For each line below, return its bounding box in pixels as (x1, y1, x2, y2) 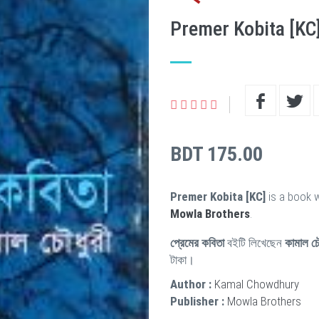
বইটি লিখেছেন (224, 236, 285, 250)
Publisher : (170, 294, 224, 308)
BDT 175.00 (170, 142, 263, 166)
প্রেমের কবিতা (170, 236, 224, 250)
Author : (170, 277, 211, 291)
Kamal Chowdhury (214, 277, 299, 291)
